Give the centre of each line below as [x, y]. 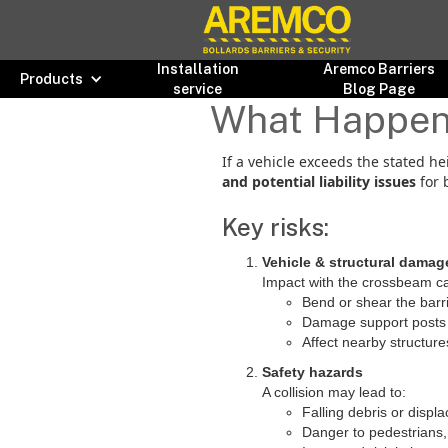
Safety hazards [312, 372]
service [198, 89]
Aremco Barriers [379, 69]
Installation [197, 69]
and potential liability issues [319, 181]
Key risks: [275, 227]
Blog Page [379, 89]
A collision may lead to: [334, 392]
